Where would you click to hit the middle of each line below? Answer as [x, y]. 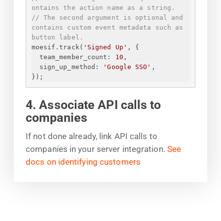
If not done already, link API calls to [92, 136]
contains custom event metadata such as [107, 28]
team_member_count [73, 57]
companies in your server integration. [96, 149]
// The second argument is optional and [107, 18]
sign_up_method [67, 67]
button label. [57, 37]
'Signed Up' [105, 47]
